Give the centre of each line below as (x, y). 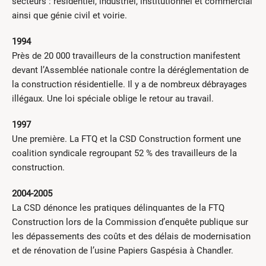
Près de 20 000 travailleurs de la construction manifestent (126, 56)
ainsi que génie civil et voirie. (69, 16)
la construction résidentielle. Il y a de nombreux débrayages (129, 85)
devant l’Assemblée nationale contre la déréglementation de (130, 70)
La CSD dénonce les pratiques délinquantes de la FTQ (118, 208)
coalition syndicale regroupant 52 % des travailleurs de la (124, 153)
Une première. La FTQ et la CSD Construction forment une (126, 139)
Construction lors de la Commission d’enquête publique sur (130, 222)
